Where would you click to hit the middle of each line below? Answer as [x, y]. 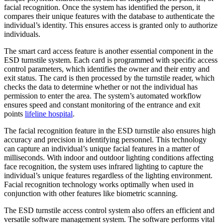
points [14, 113]
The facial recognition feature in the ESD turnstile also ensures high [110, 130]
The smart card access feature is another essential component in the [109, 51]
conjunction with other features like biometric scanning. [91, 193]
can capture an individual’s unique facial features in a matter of [102, 148]
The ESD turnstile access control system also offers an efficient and [109, 210]
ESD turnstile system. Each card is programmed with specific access [111, 60]
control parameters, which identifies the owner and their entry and [107, 69]
